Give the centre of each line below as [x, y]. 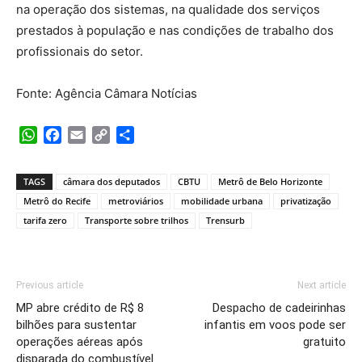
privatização [306, 200]
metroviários [136, 200]
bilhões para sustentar [76, 324]
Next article [322, 285]
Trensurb [225, 220]
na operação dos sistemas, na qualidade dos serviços [168, 10]
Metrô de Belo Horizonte [270, 181]
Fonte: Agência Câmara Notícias [107, 94]
